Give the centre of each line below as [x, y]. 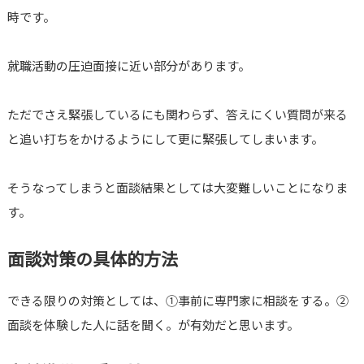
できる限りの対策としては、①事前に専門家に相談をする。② [178, 301]
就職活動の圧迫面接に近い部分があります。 [128, 66]
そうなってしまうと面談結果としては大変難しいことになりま [177, 188]
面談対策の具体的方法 [92, 259]
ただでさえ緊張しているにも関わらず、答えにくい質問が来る [177, 115]
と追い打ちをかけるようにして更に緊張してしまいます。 [165, 139]
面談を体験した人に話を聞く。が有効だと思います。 [153, 325]
